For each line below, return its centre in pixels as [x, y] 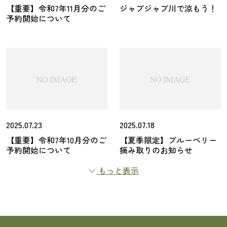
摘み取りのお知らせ [156, 150]
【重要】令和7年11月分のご [56, 8]
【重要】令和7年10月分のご [56, 140]
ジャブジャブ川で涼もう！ [168, 8]
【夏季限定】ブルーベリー [168, 140]
